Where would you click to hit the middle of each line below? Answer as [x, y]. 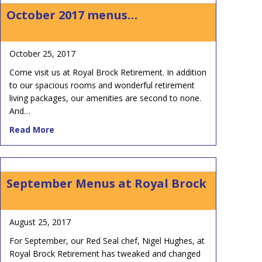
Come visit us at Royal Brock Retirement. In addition [108, 72]
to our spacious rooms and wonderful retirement [102, 85]
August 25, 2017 [40, 222]
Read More [32, 129]
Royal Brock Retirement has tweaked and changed [105, 253]
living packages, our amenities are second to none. [105, 98]
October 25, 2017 [42, 53]
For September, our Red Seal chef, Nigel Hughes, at [107, 240]
